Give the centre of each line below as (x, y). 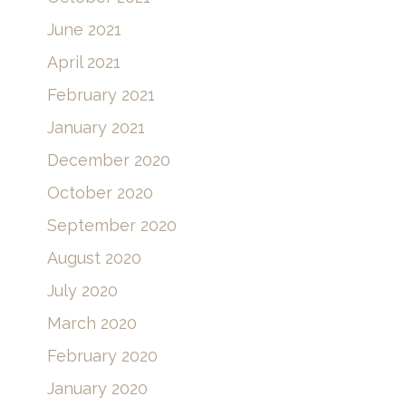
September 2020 (112, 287)
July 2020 (82, 353)
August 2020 (94, 320)
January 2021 (96, 189)
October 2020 (100, 255)
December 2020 (109, 222)
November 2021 (108, 26)
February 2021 (101, 157)
